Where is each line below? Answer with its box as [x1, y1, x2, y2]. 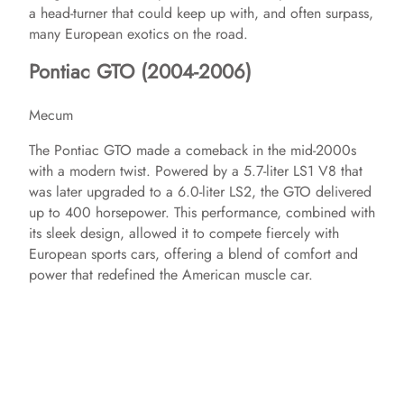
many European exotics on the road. [29, 23, 248, 44]
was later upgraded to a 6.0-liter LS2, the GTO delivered [29, 180, 372, 202]
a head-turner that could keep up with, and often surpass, [29, 2, 373, 23]
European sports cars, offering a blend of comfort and [29, 243, 358, 264]
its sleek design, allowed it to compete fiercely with [29, 222, 339, 243]
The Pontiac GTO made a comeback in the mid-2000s [29, 139, 356, 161]
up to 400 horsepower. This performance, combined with [29, 201, 375, 223]
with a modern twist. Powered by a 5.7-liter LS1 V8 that [29, 160, 363, 181]
